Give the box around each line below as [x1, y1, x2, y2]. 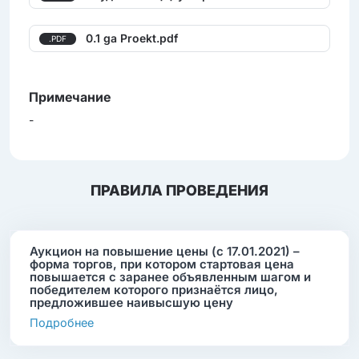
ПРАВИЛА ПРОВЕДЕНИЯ [91, 182, 268, 200]
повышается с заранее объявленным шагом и [30, 269, 311, 285]
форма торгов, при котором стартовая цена [30, 256, 294, 272]
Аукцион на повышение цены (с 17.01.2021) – [30, 244, 300, 260]
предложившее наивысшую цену [30, 295, 233, 311]
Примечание [29, 89, 111, 106]
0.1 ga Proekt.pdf [86, 31, 178, 46]
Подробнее [30, 316, 94, 330]
